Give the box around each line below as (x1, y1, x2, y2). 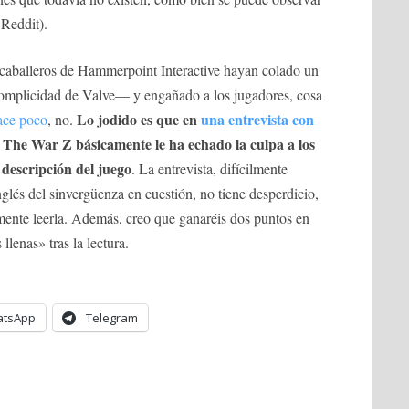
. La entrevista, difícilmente (131, 158, 288, 178)
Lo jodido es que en (77, 108, 201, 130)
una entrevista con (201, 108, 314, 130)
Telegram (86, 309, 138, 326)
